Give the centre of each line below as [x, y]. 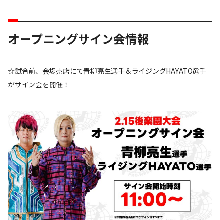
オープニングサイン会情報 [78, 38]
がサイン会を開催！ [39, 84]
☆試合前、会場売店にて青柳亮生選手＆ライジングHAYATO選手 [107, 70]
